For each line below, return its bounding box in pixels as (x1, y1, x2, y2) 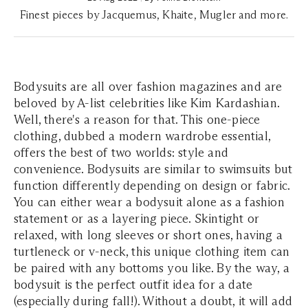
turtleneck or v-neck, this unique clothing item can (14, 244, 290, 259)
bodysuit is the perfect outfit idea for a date (14, 277, 253, 292)
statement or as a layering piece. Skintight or (14, 211, 260, 226)
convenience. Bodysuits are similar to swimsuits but (14, 162, 293, 177)
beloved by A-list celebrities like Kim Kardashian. (14, 96, 280, 111)
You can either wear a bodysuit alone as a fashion (14, 195, 285, 210)
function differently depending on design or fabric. (14, 178, 290, 193)
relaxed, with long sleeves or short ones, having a (14, 228, 283, 243)
